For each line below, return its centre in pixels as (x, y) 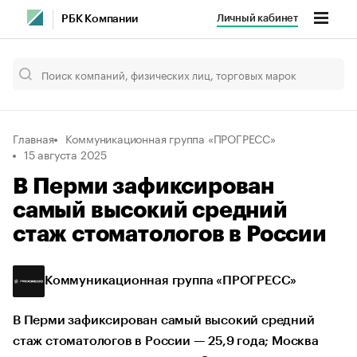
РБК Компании (100, 19)
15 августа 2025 (65, 154)
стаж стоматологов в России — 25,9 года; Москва (166, 341)
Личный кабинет (257, 18)
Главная (33, 138)
